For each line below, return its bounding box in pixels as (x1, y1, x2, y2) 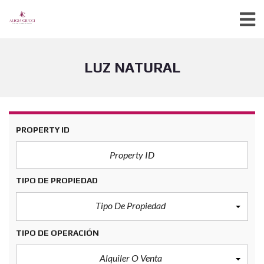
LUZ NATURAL (84, 60, 180, 75)
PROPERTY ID (16, 125, 70, 134)
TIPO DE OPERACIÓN (16, 228, 99, 237)
